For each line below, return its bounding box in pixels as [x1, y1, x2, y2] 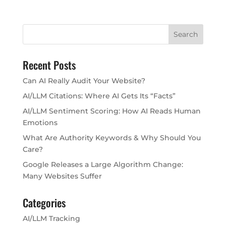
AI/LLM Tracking [22, 214, 80, 223]
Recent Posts [22, 57, 76, 73]
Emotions [22, 118, 58, 128]
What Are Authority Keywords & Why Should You [22, 133, 201, 143]
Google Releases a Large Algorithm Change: [22, 160, 183, 169]
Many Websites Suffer [22, 172, 102, 181]
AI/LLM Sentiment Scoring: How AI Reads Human [22, 106, 201, 116]
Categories [22, 195, 66, 211]
